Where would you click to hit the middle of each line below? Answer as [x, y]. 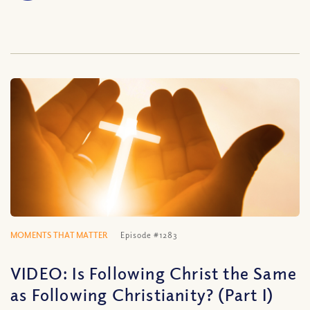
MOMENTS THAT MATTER [59, 235]
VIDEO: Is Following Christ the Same [154, 273]
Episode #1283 [149, 235]
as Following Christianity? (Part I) [142, 294]
